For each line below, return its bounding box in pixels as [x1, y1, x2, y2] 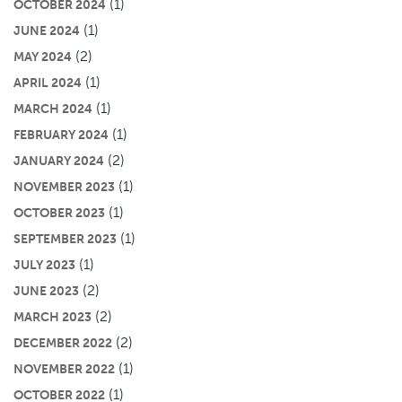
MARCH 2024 [13, 100, 92, 117]
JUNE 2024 [13, 22, 80, 39]
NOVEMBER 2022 [13, 360, 115, 377]
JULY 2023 [13, 256, 75, 273]
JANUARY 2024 [13, 152, 104, 169]
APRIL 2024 [13, 74, 82, 91]
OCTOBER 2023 [13, 204, 105, 221]
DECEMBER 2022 [13, 334, 112, 351]
